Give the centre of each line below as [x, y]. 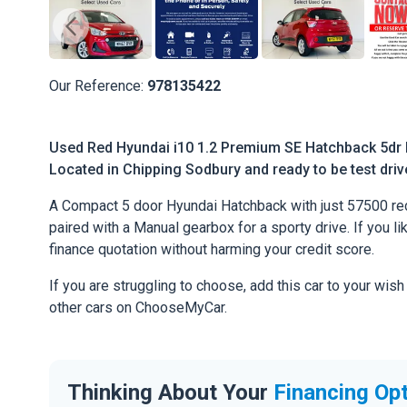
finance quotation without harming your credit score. [212, 250]
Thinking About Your [170, 392]
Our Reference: [98, 86]
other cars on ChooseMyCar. [138, 308]
